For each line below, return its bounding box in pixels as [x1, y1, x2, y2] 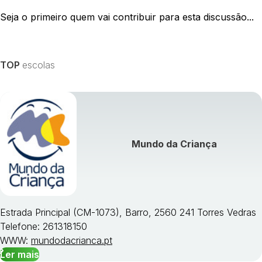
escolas [22, 59, 55, 71]
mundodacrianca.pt [31, 235, 112, 247]
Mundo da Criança [131, 138, 217, 150]
